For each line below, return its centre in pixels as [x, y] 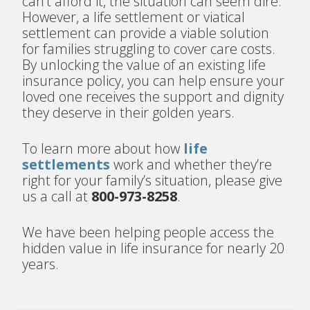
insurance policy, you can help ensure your [154, 81]
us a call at [57, 197]
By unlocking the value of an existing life [144, 65]
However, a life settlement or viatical [134, 17]
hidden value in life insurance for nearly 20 [154, 248]
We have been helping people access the [148, 232]
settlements [66, 165]
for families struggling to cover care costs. [149, 49]
